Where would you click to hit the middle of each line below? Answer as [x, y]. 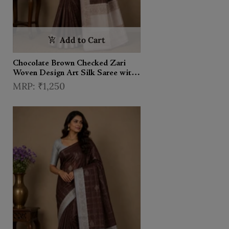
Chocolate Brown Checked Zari [69, 63]
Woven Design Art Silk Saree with [74, 73]
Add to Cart [83, 40]
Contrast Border [42, 83]
